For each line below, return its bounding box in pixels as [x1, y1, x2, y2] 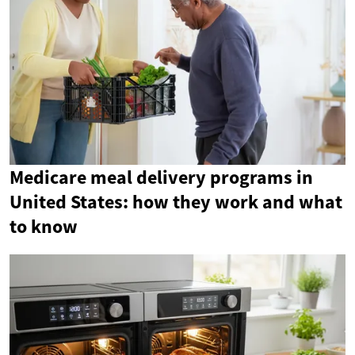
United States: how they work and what [10, 189, 342, 214]
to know [10, 214, 78, 239]
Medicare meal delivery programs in [10, 165, 313, 189]
